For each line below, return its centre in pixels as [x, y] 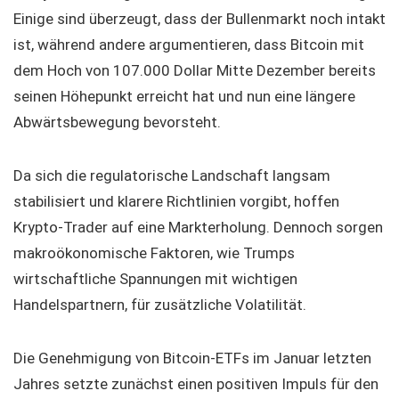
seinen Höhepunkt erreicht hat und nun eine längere [184, 96]
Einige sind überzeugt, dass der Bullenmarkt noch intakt [199, 19]
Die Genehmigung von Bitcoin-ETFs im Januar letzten [192, 358]
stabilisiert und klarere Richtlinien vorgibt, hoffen [176, 201]
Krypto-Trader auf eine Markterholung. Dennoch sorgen [198, 227]
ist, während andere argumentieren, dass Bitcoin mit [189, 45]
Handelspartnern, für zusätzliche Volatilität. [160, 305]
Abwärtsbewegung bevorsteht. [117, 122]
